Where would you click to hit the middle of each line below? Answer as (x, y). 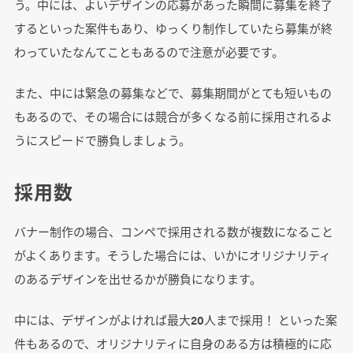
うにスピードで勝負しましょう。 (102, 140)
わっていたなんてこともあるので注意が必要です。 (149, 52)
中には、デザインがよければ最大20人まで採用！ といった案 (175, 320)
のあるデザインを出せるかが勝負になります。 (137, 279)
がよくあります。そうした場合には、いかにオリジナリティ (172, 255)
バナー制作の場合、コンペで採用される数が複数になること (173, 232)
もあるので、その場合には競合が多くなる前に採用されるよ (173, 117)
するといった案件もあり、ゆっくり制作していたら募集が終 (173, 28)
